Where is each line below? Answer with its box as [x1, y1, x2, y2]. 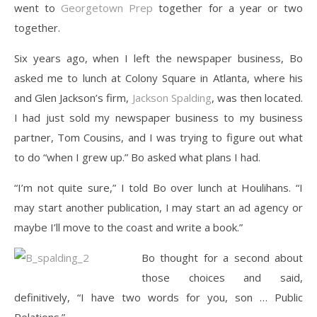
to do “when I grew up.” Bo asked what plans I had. [14, 150, 260, 164]
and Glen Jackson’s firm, [14, 91, 132, 105]
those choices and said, [142, 270, 303, 284]
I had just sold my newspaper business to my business [14, 110, 303, 125]
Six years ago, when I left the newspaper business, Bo [14, 51, 303, 65]
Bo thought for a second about [142, 250, 303, 265]
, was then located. [211, 91, 303, 105]
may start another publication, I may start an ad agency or [14, 200, 303, 214]
